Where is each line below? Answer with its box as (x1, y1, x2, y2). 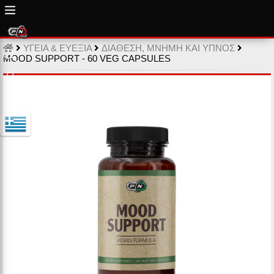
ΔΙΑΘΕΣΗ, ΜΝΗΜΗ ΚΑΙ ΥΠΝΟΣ (102, 43, 235, 53)
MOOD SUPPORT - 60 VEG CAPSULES (3, 53, 173, 64)
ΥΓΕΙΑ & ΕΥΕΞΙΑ (23, 43, 92, 53)
